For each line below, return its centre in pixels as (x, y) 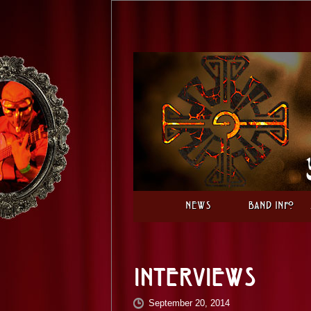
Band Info (271, 206)
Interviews (194, 279)
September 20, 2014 (189, 303)
